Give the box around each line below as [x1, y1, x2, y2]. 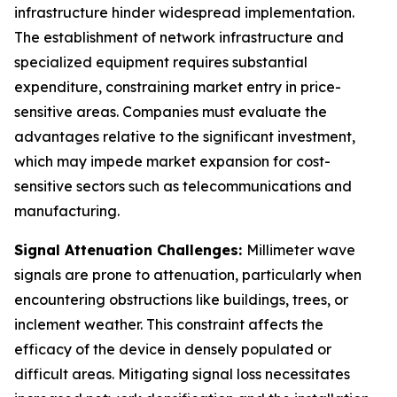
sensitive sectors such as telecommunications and [14, 176, 352, 195]
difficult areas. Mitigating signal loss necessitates [14, 364, 350, 383]
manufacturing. [14, 201, 120, 220]
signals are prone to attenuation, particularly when [14, 265, 362, 284]
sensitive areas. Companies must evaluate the [14, 102, 327, 121]
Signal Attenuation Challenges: [14, 240, 246, 259]
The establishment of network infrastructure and [14, 27, 344, 46]
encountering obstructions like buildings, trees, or [14, 290, 348, 308]
